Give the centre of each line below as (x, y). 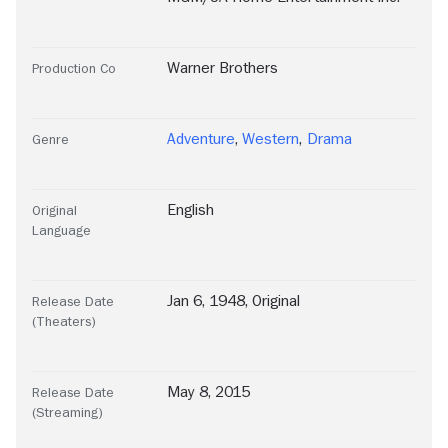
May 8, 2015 (208, 391)
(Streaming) (67, 411)
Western (271, 138)
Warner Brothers (222, 67)
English (190, 209)
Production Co (74, 67)
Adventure (201, 138)
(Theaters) (64, 320)
